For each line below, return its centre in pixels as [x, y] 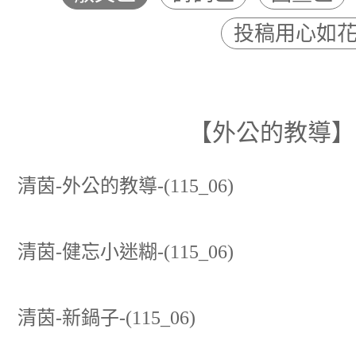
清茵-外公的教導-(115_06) [126, 186]
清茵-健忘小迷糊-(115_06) [126, 252]
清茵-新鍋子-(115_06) [106, 317]
